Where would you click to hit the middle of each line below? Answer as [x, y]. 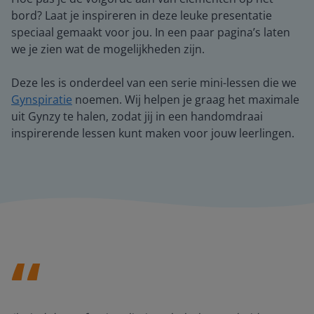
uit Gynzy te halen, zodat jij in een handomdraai [137, 116]
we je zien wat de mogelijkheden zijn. [108, 49]
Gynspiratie [42, 100]
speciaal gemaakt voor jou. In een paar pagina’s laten [151, 32]
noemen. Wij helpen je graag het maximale [186, 100]
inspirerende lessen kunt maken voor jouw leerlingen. [153, 133]
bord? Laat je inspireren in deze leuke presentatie [142, 15]
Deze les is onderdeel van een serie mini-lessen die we [154, 83]
